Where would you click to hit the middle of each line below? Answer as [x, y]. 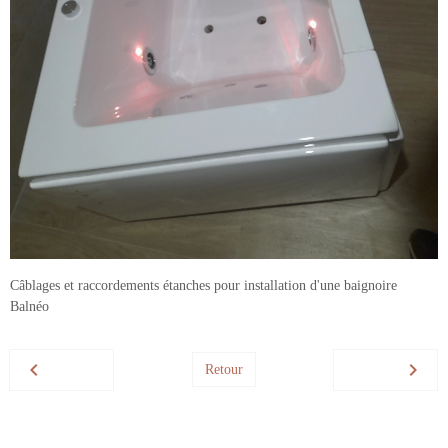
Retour [223, 370]
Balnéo [29, 306]
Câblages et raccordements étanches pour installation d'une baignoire [203, 285]
